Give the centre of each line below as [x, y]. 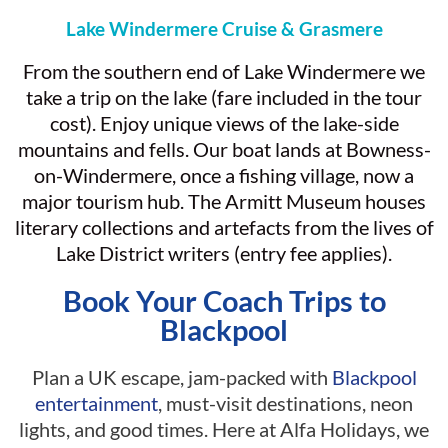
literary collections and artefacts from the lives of [224, 227]
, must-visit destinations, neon [285, 403]
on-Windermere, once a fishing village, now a [224, 175]
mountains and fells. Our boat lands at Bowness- [224, 149]
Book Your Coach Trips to [224, 301]
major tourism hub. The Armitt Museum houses [224, 201]
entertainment [96, 403]
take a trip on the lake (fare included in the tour [224, 97]
